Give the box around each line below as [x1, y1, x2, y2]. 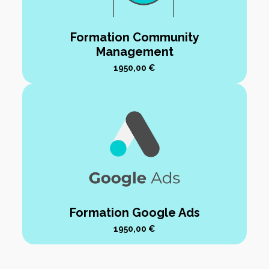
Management [95, 44, 174, 59]
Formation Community [70, 30, 199, 45]
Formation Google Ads [69, 205, 200, 220]
